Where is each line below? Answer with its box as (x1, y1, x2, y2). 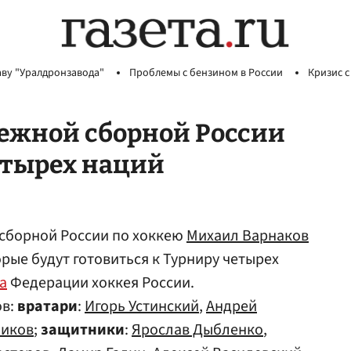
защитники (41, 319, 125, 341)
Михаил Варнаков (186, 225, 309, 247)
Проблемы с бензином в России (129, 65, 283, 81)
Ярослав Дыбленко (132, 319, 263, 341)
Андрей (206, 295, 257, 317)
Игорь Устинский (85, 295, 199, 317)
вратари (17, 295, 78, 317)
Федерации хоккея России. (7, 272, 194, 294)
